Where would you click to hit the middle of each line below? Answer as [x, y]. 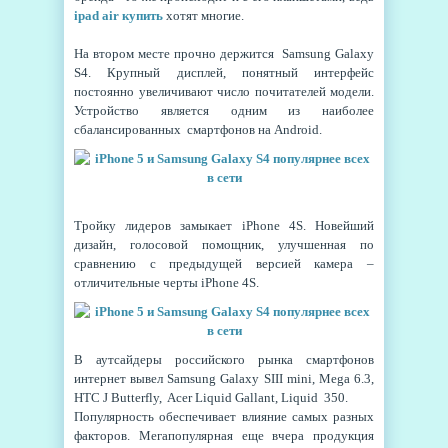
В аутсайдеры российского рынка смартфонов [224, 359]
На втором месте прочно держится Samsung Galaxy [224, 53]
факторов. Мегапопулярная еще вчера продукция [224, 435]
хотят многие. [203, 15]
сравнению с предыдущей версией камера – [224, 263]
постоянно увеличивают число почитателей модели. [224, 91]
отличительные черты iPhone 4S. [166, 282]
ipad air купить [118, 15]
